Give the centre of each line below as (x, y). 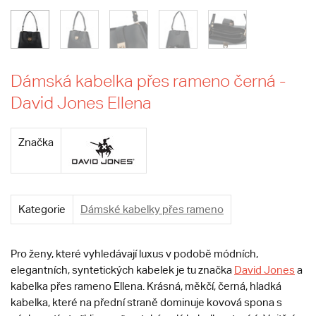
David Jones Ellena (81, 103)
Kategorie (42, 209)
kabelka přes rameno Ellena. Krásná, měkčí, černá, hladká (146, 286)
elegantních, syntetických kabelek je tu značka (122, 270)
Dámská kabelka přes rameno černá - (148, 81)
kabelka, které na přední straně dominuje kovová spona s (146, 302)
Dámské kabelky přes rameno (152, 209)
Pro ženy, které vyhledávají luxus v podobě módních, (134, 254)
